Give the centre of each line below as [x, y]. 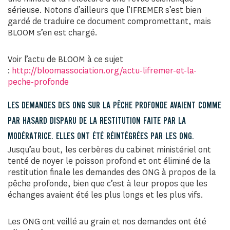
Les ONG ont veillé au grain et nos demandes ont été [107, 222]
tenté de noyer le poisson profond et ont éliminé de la [109, 161]
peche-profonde [38, 82]
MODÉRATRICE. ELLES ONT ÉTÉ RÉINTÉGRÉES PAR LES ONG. [101, 137]
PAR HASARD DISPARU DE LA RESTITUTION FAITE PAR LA [97, 121]
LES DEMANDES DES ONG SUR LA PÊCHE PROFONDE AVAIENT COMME [114, 106]
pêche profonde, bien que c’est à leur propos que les [108, 184]
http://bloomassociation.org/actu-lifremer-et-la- [104, 71]
